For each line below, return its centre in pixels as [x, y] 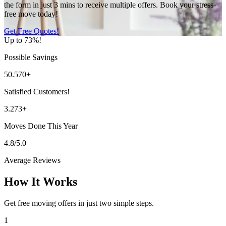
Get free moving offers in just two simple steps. [79, 203]
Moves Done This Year [41, 126]
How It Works [41, 181]
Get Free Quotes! [32, 31]
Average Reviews [32, 160]
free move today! [31, 14]
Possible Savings [31, 57]
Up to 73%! [23, 40]
